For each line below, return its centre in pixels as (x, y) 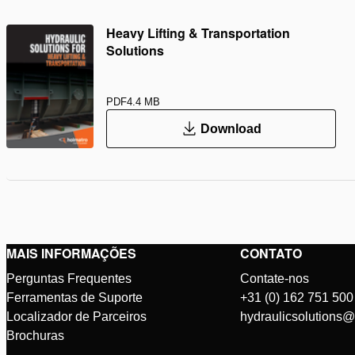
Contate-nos (275, 279)
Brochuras (35, 336)
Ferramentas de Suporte (74, 298)
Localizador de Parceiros (76, 317)
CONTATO (271, 253)
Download (231, 128)
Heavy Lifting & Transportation (198, 33)
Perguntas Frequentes (69, 279)
